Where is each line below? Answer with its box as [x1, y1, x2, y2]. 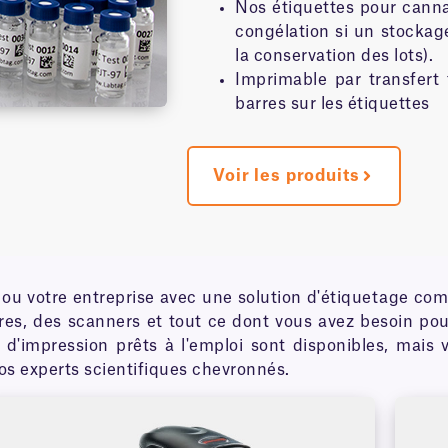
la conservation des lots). [235, 48, 433, 64]
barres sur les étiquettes [235, 96, 430, 112]
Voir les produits [213, 168, 360, 184]
